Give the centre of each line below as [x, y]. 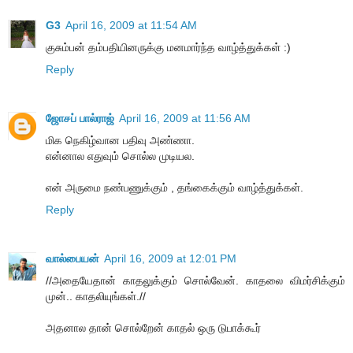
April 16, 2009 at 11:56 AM [185, 118]
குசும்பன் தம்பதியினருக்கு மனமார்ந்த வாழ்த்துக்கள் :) [168, 47]
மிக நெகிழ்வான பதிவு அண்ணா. [120, 140]
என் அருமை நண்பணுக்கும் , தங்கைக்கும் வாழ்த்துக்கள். [175, 187]
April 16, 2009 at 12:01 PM [170, 258]
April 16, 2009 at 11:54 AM [131, 25]
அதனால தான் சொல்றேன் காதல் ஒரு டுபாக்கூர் [153, 327]
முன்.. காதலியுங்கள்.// [96, 296]
